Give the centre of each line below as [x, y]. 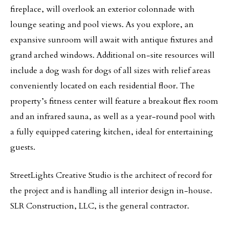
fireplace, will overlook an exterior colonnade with [102, 9]
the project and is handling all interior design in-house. [111, 191]
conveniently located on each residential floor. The [102, 86]
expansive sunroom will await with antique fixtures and [111, 40]
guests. [23, 147]
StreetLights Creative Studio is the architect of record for [111, 175]
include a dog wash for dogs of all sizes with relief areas [110, 71]
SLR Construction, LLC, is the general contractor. [100, 206]
